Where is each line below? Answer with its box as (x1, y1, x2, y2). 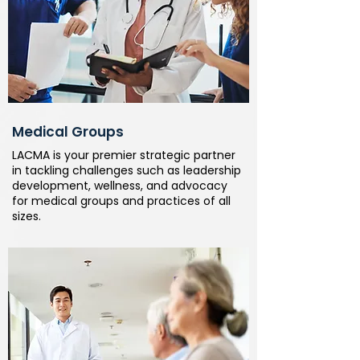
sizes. (12, 208, 41, 224)
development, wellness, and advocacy (12, 178, 227, 194)
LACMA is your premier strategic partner (12, 147, 235, 163)
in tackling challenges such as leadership (12, 162, 241, 178)
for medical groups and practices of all (12, 193, 231, 209)
